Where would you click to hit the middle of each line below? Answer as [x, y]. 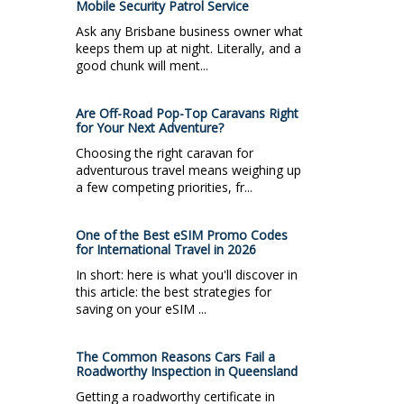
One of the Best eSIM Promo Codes [182, 234]
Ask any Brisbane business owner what [189, 31]
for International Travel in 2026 [166, 249]
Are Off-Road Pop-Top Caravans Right [187, 113]
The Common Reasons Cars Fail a [175, 356]
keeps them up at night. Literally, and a [188, 48]
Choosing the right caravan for [165, 152]
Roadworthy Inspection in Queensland [187, 371]
